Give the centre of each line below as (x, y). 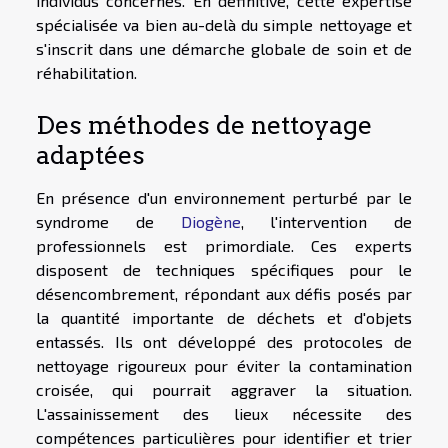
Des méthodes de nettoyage (204, 125)
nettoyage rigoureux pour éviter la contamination (224, 366)
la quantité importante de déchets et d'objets (224, 318)
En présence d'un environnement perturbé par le (224, 198)
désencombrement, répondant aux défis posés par (224, 294)
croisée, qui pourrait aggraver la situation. (224, 390)
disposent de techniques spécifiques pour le (224, 270)
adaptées (90, 155)
